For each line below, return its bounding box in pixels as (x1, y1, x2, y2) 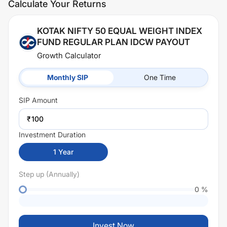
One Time (143, 73, 176, 82)
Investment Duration (19, 130, 86, 139)
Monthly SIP (47, 73, 88, 82)
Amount (30, 96, 58, 104)
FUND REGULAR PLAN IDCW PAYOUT (37, 37, 190, 47)
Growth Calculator (37, 51, 101, 60)
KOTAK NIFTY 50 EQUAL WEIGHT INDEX (37, 26, 202, 36)
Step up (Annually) (19, 170, 80, 178)
